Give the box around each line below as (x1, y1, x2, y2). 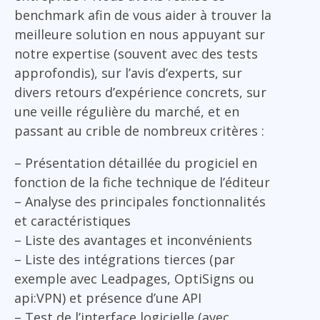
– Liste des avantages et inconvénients (14, 231, 252, 249)
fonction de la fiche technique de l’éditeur (14, 173, 270, 191)
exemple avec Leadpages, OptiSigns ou (14, 269, 254, 287)
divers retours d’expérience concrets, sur (14, 83, 266, 101)
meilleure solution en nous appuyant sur (14, 25, 265, 43)
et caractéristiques (14, 211, 131, 229)
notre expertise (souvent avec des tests (14, 44, 258, 62)
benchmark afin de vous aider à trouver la (14, 6, 271, 24)
